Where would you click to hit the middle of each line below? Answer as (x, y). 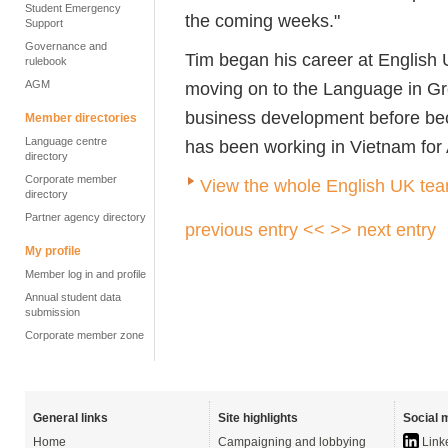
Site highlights (258, 418)
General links (70, 418)
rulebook (46, 61)
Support (44, 23)
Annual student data (73, 297)
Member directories (81, 118)
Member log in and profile (85, 274)
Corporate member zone (84, 335)
